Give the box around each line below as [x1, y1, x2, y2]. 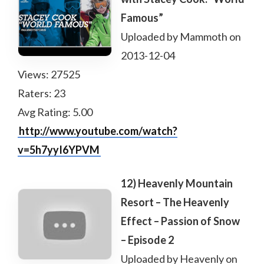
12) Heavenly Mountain [121, 177, 233, 190]
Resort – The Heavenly [121, 196, 229, 209]
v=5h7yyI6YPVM [18, 143, 100, 156]
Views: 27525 [18, 68, 80, 81]
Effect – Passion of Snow [121, 214, 240, 227]
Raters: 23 [18, 87, 65, 100]
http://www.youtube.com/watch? [19, 124, 177, 137]
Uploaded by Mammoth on [121, 30, 241, 43]
